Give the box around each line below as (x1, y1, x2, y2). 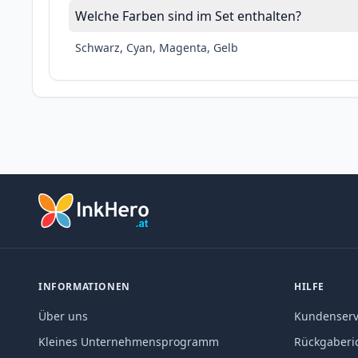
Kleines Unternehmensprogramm (38, 333, 219, 349)
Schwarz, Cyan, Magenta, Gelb (75, 40, 238, 56)
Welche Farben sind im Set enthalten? (75, 7, 301, 26)
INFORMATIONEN (38, 279, 130, 293)
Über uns (38, 308, 88, 324)
